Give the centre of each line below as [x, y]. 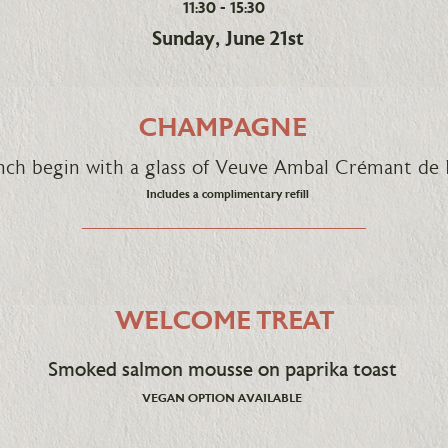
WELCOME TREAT [224, 323]
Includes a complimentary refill [227, 195]
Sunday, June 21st [227, 40]
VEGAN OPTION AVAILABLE [221, 399]
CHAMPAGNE [223, 130]
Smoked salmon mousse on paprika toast [222, 371]
